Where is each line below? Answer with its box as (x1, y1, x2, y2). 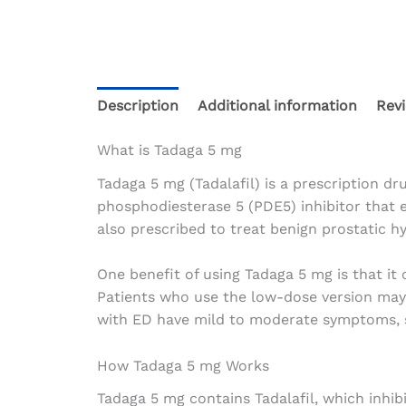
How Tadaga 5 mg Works (96, 356, 269, 374)
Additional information (197, 97, 357, 115)
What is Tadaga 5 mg (96, 141, 242, 159)
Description (96, 97, 179, 115)
